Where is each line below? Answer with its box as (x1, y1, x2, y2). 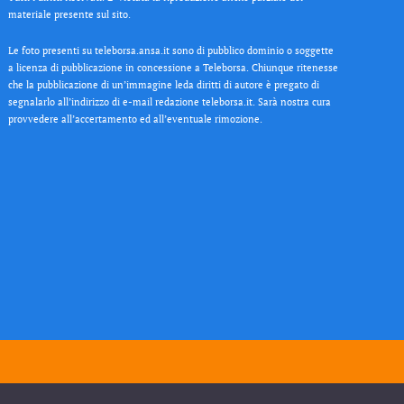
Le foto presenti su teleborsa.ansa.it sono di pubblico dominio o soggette (8, 42, 335, 57)
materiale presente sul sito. (8, 6, 132, 21)
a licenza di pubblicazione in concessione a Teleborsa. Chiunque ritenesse (8, 60, 339, 74)
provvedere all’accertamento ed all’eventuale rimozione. (8, 111, 263, 125)
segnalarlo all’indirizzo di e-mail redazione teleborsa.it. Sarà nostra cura (8, 94, 332, 108)
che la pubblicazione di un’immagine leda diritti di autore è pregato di (8, 77, 320, 91)
